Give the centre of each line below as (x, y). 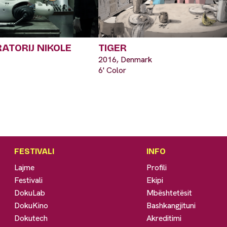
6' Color (112, 70)
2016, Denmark (125, 59)
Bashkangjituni (171, 205)
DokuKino (31, 205)
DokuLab (30, 193)
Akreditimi (164, 218)
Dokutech (31, 218)
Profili (157, 167)
